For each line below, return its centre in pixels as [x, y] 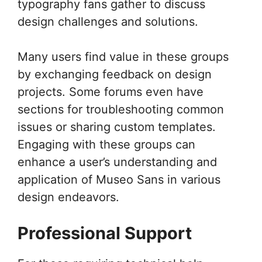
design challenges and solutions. [108, 22]
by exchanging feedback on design [115, 74]
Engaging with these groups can [106, 144]
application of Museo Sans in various [119, 180]
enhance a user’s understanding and [117, 162]
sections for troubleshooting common [121, 109]
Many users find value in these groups [123, 57]
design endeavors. [68, 197]
